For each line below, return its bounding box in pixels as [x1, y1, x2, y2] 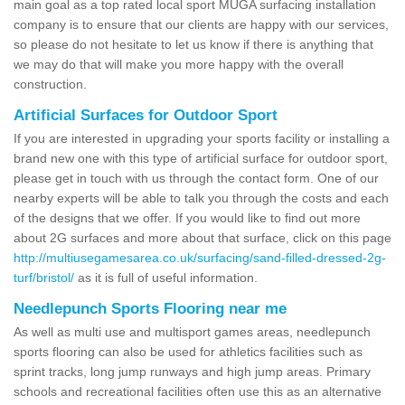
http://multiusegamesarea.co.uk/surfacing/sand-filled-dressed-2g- [14, 250, 386, 265]
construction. [14, 76, 87, 91]
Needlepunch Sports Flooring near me [14, 299, 287, 317]
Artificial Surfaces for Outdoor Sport [14, 106, 278, 124]
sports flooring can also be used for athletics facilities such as [14, 344, 363, 359]
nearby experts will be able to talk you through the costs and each [14, 190, 389, 205]
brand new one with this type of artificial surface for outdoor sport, [14, 150, 388, 165]
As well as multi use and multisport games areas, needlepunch [14, 324, 371, 339]
